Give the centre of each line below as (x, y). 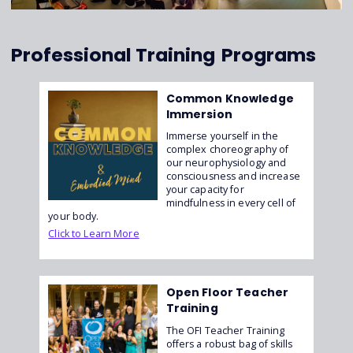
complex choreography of (227, 150)
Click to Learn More (94, 233)
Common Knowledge (230, 98)
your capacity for (205, 190)
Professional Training (113, 55)
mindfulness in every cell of (231, 203)
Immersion (199, 114)
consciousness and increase (233, 176)
